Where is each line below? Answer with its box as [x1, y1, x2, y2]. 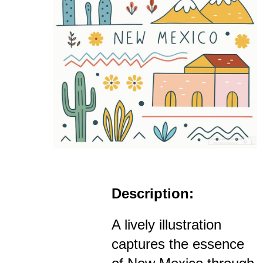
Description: [112, 186, 194, 202]
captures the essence [112, 236, 244, 252]
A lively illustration [112, 217, 221, 233]
